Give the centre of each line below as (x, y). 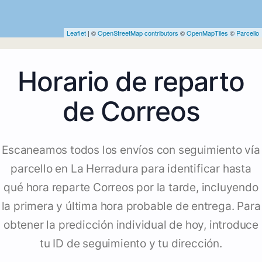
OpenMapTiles (207, 33)
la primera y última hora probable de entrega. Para (131, 206)
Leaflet (76, 33)
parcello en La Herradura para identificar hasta (131, 169)
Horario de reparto (131, 82)
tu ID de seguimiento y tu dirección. (131, 244)
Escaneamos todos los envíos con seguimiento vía (131, 150)
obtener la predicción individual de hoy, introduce (131, 225)
